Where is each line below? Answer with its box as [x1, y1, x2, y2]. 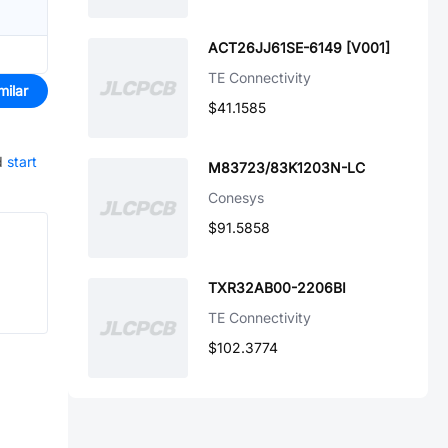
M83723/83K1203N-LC [208, 159, 365, 176]
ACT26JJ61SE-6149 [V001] [208, 39, 390, 56]
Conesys [208, 189, 264, 206]
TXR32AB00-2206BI [208, 279, 346, 296]
